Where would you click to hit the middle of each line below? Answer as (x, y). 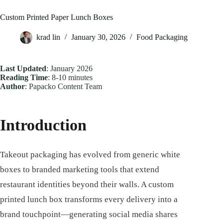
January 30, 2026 (98, 37)
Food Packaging (162, 37)
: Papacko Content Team (63, 87)
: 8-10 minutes (70, 78)
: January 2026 (69, 69)
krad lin (48, 37)
